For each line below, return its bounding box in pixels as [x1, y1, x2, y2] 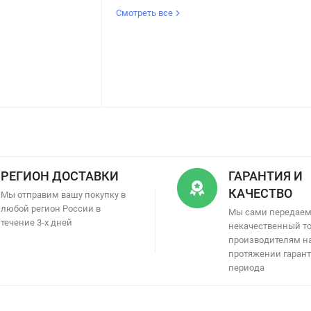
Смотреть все [116, 7, 176, 18]
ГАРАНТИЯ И [228, 168, 303, 183]
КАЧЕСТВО [228, 185, 292, 201]
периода [228, 262, 264, 273]
